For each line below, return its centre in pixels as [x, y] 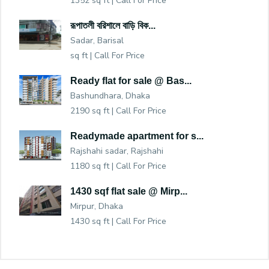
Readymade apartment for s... [137, 136]
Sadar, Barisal [97, 41]
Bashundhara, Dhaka [110, 96]
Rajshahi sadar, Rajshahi [117, 151]
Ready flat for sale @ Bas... [131, 81]
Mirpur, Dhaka [97, 207]
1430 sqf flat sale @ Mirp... [129, 192]
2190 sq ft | [93, 111]
